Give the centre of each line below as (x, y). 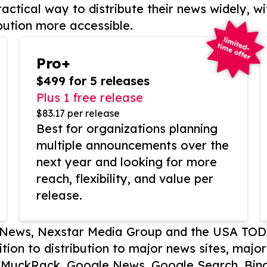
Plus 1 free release (90, 97)
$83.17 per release (78, 113)
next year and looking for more (127, 162)
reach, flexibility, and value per (125, 178)
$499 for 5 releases (93, 81)
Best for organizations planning (127, 128)
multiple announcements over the (133, 145)
